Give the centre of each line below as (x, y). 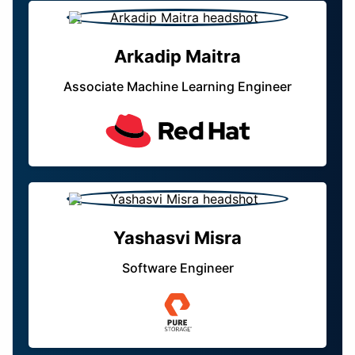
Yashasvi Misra (177, 238)
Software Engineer (177, 268)
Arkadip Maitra (177, 57)
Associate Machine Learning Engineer (177, 87)
